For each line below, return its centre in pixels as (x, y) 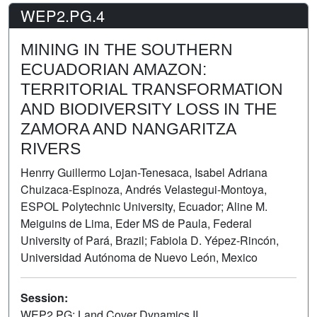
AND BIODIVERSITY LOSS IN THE (149, 109)
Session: (44, 297)
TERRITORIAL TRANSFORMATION (152, 89)
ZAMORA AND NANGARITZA (128, 128)
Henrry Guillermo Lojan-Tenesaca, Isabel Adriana (144, 172)
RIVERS (51, 148)
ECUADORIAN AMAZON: (114, 69)
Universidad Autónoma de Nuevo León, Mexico (139, 257)
